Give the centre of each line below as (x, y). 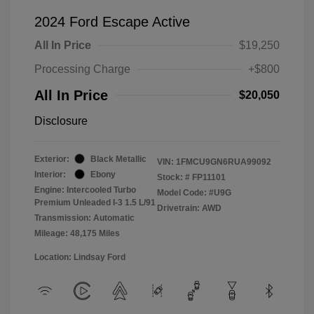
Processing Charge (82, 69)
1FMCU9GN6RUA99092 (224, 162)
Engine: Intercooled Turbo (85, 190)
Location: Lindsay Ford (80, 257)
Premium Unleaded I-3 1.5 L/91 (95, 202)
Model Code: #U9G (194, 192)
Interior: (50, 174)
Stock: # (173, 177)
